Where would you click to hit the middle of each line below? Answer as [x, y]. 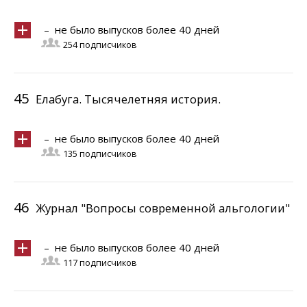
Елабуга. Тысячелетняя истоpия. [128, 99]
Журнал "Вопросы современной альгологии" [163, 208]
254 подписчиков [100, 45]
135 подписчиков [100, 154]
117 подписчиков [100, 263]
